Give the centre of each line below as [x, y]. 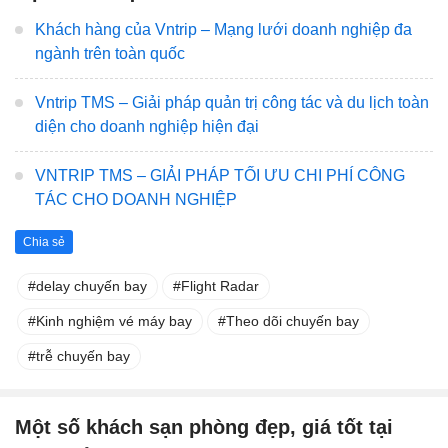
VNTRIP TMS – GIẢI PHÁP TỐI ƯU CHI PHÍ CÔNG [220, 175]
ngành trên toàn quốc [110, 53]
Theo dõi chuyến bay [292, 321]
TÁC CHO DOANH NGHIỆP [136, 199]
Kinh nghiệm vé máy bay [114, 321]
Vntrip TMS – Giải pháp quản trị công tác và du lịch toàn [232, 102]
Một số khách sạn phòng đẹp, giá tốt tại [204, 427]
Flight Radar [220, 286]
